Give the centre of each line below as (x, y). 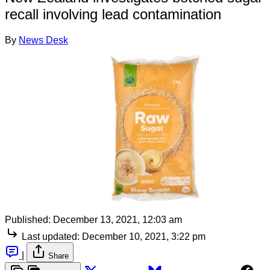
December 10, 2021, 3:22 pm (144, 236)
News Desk (43, 40)
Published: (28, 219)
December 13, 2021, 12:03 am (118, 219)
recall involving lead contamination (113, 14)
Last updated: (51, 236)
